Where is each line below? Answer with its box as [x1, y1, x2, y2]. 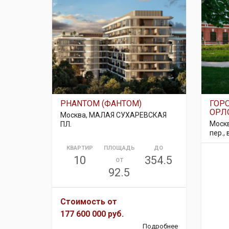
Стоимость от [60, 197, 117, 207]
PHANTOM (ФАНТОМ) [60, 99, 142, 108]
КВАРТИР [66, 145, 94, 151]
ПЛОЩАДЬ [103, 145, 135, 151]
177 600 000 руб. [60, 209, 124, 219]
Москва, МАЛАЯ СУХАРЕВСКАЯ [60, 111, 167, 119]
